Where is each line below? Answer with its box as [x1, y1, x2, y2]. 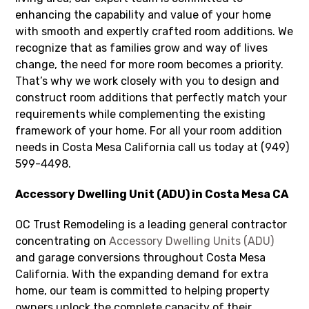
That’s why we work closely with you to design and [15, 74, 280, 88]
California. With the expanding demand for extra [15, 267, 269, 281]
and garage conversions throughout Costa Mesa [15, 250, 266, 264]
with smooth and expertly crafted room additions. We [15, 24, 294, 38]
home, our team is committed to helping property [15, 283, 270, 297]
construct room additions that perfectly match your [15, 90, 288, 104]
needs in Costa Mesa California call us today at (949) [15, 140, 290, 154]
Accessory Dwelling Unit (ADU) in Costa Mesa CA [15, 187, 289, 201]
